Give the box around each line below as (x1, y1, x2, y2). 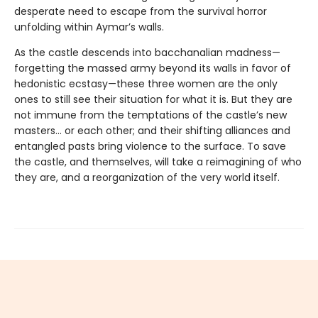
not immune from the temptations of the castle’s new (14, 107, 287, 122)
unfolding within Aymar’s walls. (14, 19, 164, 34)
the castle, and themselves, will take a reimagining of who (14, 154, 302, 169)
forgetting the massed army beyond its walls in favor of (14, 60, 291, 75)
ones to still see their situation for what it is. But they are (14, 92, 292, 106)
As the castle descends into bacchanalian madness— (14, 45, 280, 60)
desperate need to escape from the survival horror (14, 4, 267, 18)
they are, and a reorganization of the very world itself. (14, 170, 283, 185)
